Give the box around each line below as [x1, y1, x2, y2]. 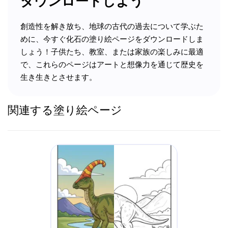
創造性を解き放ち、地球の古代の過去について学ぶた [20, 21, 204, 31]
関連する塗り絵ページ [8, 103, 122, 117]
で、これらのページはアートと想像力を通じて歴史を [20, 60, 204, 69]
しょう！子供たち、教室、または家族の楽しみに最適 [20, 47, 204, 56]
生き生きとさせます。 [20, 72, 97, 81]
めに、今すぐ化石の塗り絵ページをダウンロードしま [20, 34, 204, 43]
